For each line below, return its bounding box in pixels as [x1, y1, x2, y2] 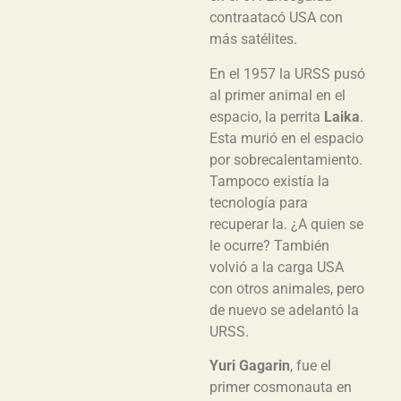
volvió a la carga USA [209, 258, 344, 276]
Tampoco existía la [209, 172, 329, 190]
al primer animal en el [209, 86, 346, 104]
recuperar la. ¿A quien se [209, 215, 363, 233]
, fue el [290, 357, 331, 375]
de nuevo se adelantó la [209, 301, 359, 319]
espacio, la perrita [209, 107, 324, 125]
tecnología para [209, 193, 308, 211]
